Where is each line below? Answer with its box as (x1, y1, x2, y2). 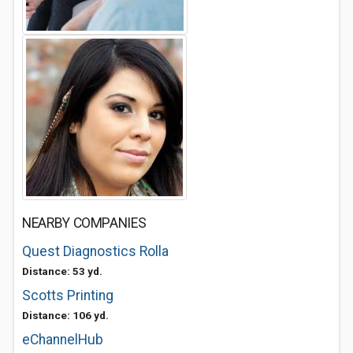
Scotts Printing (22, 288, 113, 303)
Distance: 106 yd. (22, 309, 109, 321)
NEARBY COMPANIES (22, 215, 147, 231)
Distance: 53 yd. (22, 265, 102, 277)
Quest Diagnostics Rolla (22, 243, 169, 259)
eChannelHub (22, 332, 103, 347)
